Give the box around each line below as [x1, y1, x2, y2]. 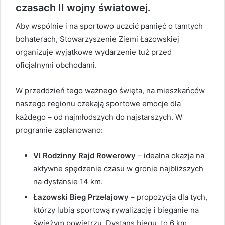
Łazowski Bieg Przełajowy [33, 192, 129, 202]
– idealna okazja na [136, 151, 204, 161]
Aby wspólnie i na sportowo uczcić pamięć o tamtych [16, 21, 203, 31]
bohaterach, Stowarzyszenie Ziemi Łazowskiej [16, 34, 179, 44]
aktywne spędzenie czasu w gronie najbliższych [33, 164, 203, 174]
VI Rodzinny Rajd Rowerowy [33, 151, 136, 161]
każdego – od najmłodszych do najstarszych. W [16, 112, 182, 122]
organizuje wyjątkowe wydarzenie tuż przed [16, 47, 172, 57]
